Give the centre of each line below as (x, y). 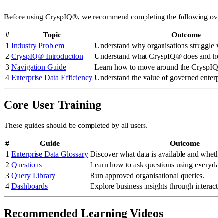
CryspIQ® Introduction (47, 56)
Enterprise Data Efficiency (52, 77)
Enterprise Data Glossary (50, 154)
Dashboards (29, 186)
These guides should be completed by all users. (76, 125)
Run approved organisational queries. (147, 175)
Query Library (33, 175)
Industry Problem (38, 45)
